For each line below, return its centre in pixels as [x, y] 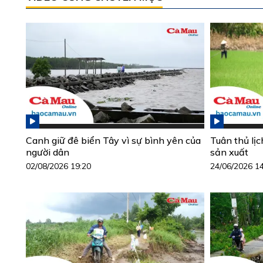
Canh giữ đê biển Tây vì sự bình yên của [113, 141]
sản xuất [229, 152]
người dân [48, 152]
